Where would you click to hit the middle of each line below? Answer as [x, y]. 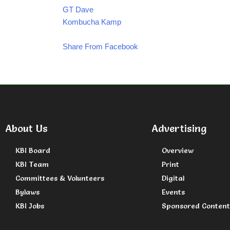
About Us [26, 129]
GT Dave [78, 10]
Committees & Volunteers [60, 178]
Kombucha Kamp [92, 22]
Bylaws [27, 192]
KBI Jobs [30, 206]
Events [173, 192]
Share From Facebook [100, 47]
